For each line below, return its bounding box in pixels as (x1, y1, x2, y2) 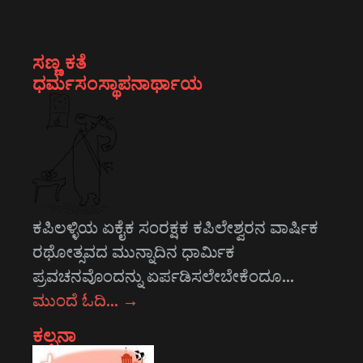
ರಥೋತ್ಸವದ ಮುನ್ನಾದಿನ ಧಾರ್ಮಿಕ (32, 240, 235, 262)
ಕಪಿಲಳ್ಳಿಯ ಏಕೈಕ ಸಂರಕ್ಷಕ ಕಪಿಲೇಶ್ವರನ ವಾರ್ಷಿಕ (32, 216, 318, 237)
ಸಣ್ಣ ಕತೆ (32, 49, 87, 73)
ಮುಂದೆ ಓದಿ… (32, 288, 122, 310)
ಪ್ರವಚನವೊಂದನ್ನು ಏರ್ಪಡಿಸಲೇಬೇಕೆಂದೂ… (32, 264, 294, 286)
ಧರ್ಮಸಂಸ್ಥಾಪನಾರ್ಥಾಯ (32, 70, 203, 94)
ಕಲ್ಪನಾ (32, 322, 77, 346)
